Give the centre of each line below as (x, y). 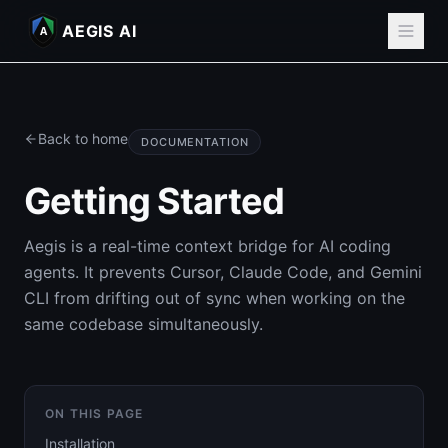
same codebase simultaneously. (143, 324)
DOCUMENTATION (195, 142)
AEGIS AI (99, 31)
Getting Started (154, 201)
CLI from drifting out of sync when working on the (214, 298)
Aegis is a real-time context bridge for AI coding (207, 246)
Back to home (83, 138)
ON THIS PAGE (94, 413)
